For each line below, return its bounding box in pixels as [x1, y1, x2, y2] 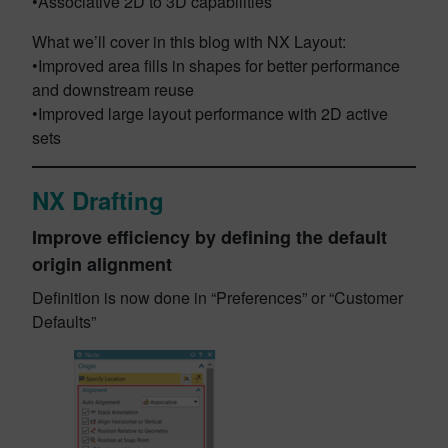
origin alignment [32, 251, 172, 277]
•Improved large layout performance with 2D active [32, 102, 388, 125]
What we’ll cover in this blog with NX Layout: [32, 30, 346, 53]
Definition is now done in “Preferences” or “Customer [32, 286, 403, 309]
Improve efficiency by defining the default [32, 224, 387, 250]
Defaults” [32, 310, 96, 333]
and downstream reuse [32, 78, 194, 101]
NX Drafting [32, 183, 164, 217]
